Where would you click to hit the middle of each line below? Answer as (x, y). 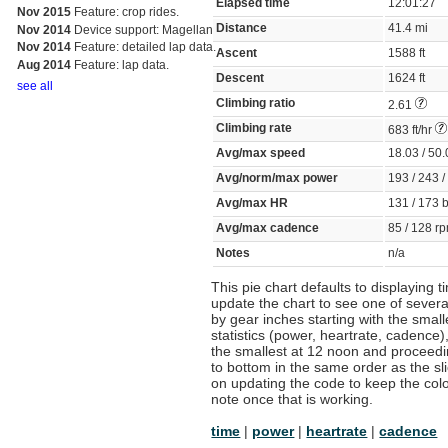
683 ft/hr (412, 130)
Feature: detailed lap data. (143, 47)
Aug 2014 (43, 65)
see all (34, 85)
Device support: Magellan (141, 29)
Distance (242, 28)
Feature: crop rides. (124, 11)
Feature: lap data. (119, 65)
